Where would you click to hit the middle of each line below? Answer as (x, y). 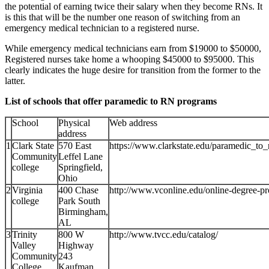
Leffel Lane (80, 156)
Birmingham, (83, 211)
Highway (76, 245)
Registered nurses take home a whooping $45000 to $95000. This (129, 59)
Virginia (27, 190)
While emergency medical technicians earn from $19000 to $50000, (133, 48)
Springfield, (80, 167)
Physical (74, 122)
